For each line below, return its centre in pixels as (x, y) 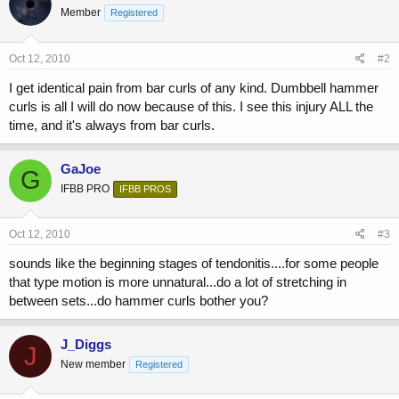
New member (93, 365)
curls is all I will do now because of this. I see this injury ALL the (191, 106)
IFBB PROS (145, 188)
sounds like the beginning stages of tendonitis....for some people (194, 264)
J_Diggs (86, 345)
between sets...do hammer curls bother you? (138, 301)
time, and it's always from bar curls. (112, 125)
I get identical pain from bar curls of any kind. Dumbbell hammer (194, 87)
